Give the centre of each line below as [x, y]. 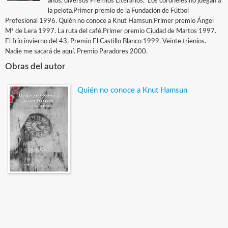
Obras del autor [35, 66]
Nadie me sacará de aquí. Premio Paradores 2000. [76, 52]
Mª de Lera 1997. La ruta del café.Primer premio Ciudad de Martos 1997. [111, 31]
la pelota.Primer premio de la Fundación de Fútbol [119, 11]
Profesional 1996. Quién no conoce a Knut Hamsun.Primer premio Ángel [109, 21]
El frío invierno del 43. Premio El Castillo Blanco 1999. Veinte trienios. [106, 41]
